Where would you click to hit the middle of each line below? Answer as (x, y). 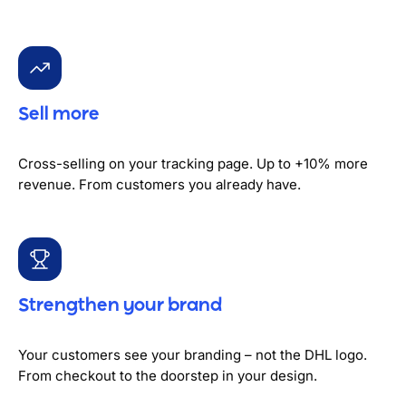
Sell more (59, 114)
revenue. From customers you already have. (159, 185)
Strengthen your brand (120, 305)
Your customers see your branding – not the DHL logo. (193, 355)
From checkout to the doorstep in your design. (168, 376)
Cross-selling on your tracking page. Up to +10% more (193, 164)
